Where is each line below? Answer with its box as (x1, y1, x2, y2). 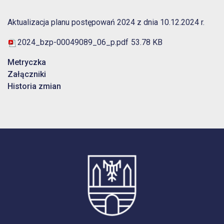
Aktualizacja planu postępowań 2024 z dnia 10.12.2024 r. (7, 17, 204, 27)
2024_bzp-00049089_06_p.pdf (17, 37, 128, 47)
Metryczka (7, 57, 46, 67)
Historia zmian (7, 81, 61, 91)
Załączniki (7, 69, 46, 79)
